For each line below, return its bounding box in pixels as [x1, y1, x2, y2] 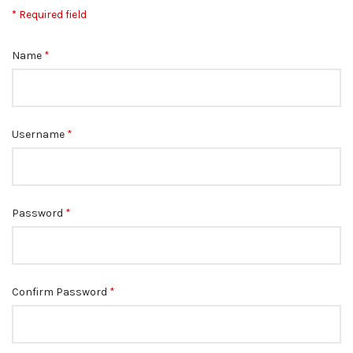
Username [12, 128, 65, 141]
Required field [17, 8, 87, 21]
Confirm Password [12, 285, 107, 299]
